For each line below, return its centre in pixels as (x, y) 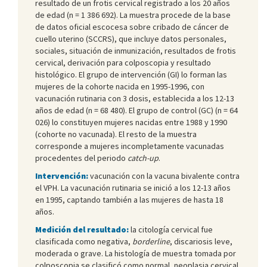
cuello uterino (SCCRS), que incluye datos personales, (131, 38)
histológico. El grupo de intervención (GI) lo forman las (131, 74)
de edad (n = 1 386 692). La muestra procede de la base (133, 15)
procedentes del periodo (81, 158)
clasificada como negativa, (84, 241)
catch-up (143, 158)
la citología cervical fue (171, 229)
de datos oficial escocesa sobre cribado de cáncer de (132, 27)
